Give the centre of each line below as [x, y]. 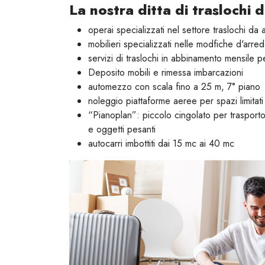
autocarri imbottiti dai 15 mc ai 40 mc [161, 144]
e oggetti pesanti [122, 130]
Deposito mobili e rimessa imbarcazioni [166, 73]
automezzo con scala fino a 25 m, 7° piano [174, 87]
